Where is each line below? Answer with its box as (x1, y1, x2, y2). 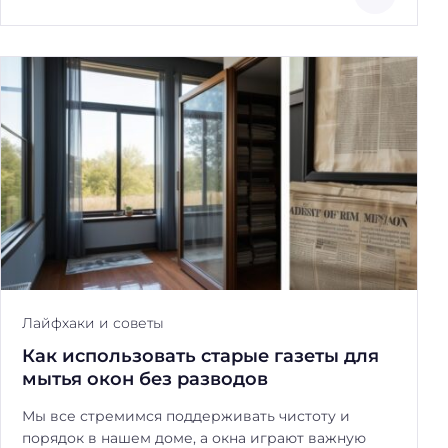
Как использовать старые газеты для (22, 345, 379, 367)
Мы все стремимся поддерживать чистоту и (22, 407, 350, 426)
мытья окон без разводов (22, 368, 268, 390)
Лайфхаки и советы (22, 314, 164, 333)
